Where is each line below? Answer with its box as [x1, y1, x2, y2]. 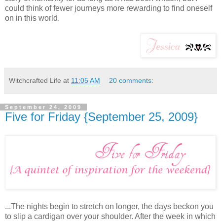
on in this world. [5, 13, 60, 22]
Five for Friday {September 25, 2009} [5, 110, 198, 123]
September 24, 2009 [5, 104, 82, 110]
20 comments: [109, 76, 154, 84]
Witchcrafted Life [9, 76, 61, 84]
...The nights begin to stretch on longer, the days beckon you [5, 202, 214, 211]
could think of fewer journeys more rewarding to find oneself [5, 3, 212, 12]
